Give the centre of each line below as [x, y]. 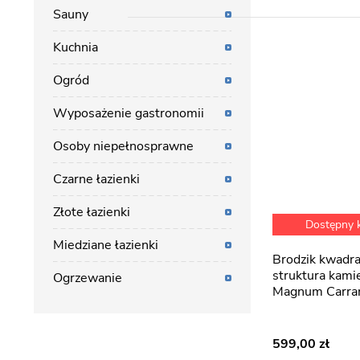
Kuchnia [76, 47]
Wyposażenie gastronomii [129, 113]
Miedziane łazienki [106, 245]
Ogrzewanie [88, 278]
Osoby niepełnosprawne [123, 146]
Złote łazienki [92, 212]
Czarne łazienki [96, 179]
